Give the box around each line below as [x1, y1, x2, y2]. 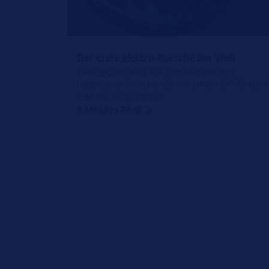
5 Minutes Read [77, 104, 142, 116]
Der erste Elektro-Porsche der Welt [77, 51, 236, 65]
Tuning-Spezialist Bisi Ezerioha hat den [77, 65, 235, 77]
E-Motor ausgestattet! [77, 91, 164, 103]
